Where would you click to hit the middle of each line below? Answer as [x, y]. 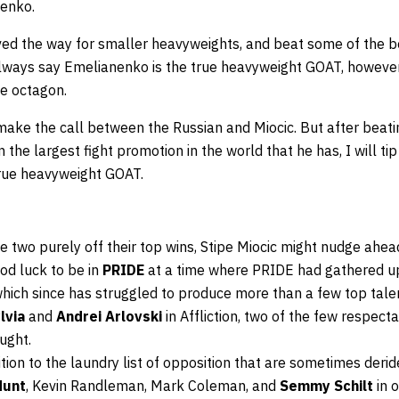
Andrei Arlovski [109, 316]
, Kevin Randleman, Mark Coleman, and [153, 385]
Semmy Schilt [326, 385]
